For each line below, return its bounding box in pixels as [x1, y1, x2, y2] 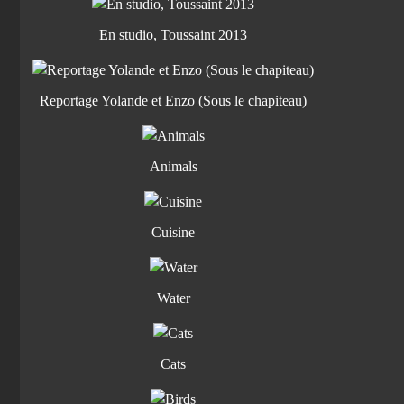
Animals [149, 159, 197, 174]
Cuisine [151, 225, 195, 240]
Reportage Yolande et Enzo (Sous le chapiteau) [40, 93, 307, 108]
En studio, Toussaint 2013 [99, 27, 247, 42]
